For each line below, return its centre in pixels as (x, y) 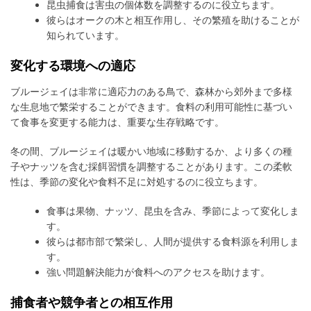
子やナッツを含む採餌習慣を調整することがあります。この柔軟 (151, 166)
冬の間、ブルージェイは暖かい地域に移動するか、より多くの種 (151, 151)
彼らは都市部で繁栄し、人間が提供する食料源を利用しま (173, 241)
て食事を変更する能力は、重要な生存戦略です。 (117, 121)
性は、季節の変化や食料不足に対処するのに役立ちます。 (137, 181)
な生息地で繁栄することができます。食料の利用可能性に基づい (151, 106)
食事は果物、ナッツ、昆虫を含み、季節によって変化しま (173, 210)
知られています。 (86, 35)
